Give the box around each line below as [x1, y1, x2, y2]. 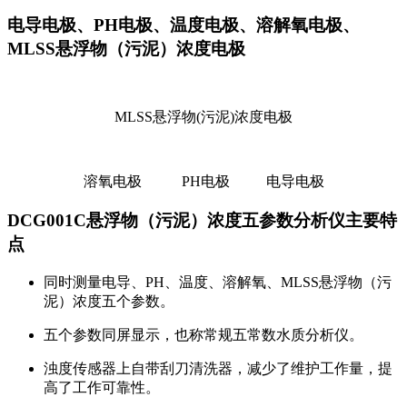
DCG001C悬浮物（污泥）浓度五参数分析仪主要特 [7, 210, 397, 230]
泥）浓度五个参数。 [44, 293, 174, 309]
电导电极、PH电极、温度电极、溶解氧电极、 [7, 15, 360, 35]
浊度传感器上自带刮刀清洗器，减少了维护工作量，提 [44, 360, 392, 376]
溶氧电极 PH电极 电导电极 [83, 174, 324, 190]
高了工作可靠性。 [44, 379, 160, 395]
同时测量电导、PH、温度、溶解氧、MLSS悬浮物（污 [44, 273, 392, 290]
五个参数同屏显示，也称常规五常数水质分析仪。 [44, 326, 363, 342]
